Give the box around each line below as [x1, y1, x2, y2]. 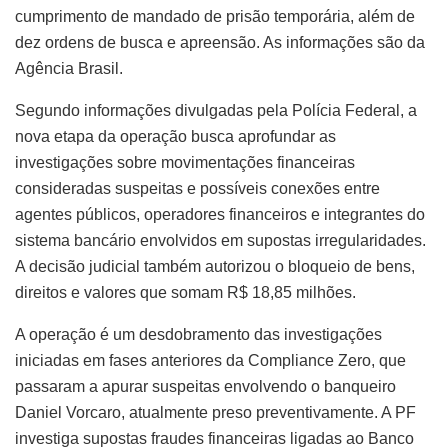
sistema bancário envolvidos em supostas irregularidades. [15, 231, 426, 249]
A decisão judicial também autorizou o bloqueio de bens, [15, 257, 415, 275]
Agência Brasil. [15, 59, 123, 77]
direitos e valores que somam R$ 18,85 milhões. [15, 283, 356, 301]
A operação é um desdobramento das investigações [15, 325, 382, 343]
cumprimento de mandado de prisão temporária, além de [15, 7, 415, 25]
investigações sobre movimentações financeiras [15, 153, 355, 171]
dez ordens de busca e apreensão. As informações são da [15, 33, 425, 51]
